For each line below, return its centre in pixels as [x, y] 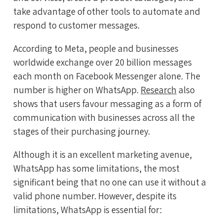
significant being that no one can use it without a [110, 182]
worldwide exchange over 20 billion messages [103, 62]
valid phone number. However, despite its [95, 196]
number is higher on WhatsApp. [77, 90]
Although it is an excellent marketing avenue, [103, 155]
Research [159, 90]
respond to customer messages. [76, 25]
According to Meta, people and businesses [96, 49]
